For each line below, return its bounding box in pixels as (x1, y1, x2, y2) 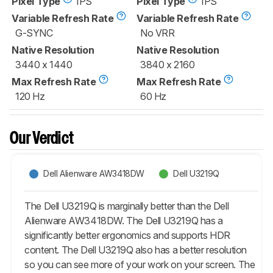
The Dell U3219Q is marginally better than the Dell (24, 199, 229, 212)
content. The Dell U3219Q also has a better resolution (24, 243, 247, 256)
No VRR (140, 26, 175, 39)
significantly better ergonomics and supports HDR (24, 229, 231, 241)
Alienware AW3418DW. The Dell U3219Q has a (24, 214, 223, 227)
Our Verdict (10, 131, 74, 147)
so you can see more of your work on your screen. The (24, 258, 255, 271)
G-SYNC (15, 26, 53, 39)
